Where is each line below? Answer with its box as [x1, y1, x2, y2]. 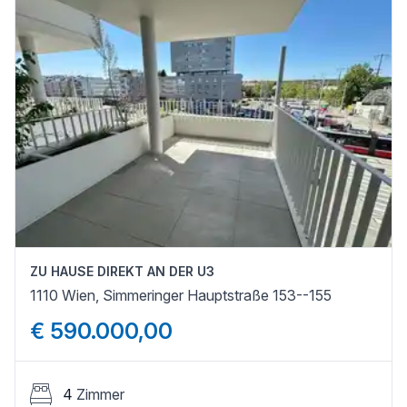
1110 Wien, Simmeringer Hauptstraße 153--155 [30, 285, 332, 304]
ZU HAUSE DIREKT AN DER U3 [30, 263, 214, 279]
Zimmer [76, 384, 124, 403]
